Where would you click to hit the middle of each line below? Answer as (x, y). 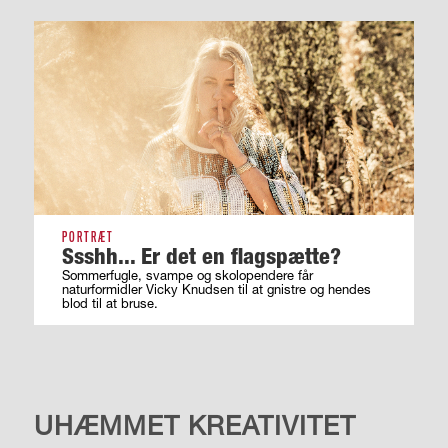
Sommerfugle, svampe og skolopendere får (187, 275)
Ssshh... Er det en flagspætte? (201, 256)
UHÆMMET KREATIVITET (194, 425)
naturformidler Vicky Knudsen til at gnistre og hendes (216, 289)
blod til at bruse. (109, 303)
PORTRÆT (87, 237)
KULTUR (54, 372)
